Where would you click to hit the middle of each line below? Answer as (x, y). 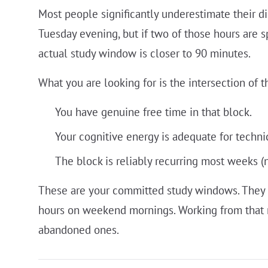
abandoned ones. (79, 229)
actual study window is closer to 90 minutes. (144, 53)
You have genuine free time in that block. (153, 112)
